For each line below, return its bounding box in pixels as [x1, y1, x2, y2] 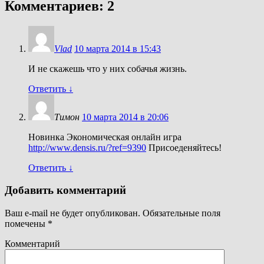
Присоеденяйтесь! [146, 142, 222, 153]
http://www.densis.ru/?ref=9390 [28, 142, 146, 153]
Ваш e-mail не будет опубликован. [5, 208, 140, 219]
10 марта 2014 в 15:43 [74, 43, 161, 54]
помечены [5, 219, 48, 229]
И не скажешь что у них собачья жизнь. [28, 63, 187, 74]
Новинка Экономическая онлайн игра [28, 131, 181, 142]
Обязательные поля [140, 208, 220, 219]
